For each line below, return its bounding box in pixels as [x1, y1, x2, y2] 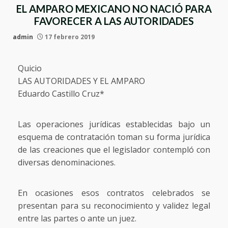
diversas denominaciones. [18, 156, 116, 168]
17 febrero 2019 [43, 32, 95, 41]
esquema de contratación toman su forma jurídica [18, 131, 210, 142]
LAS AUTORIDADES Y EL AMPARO [18, 75, 145, 87]
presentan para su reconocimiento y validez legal [18, 199, 210, 211]
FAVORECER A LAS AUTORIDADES [34, 14, 194, 27]
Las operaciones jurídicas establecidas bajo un [18, 118, 210, 130]
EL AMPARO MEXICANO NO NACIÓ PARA [16, 2, 212, 15]
